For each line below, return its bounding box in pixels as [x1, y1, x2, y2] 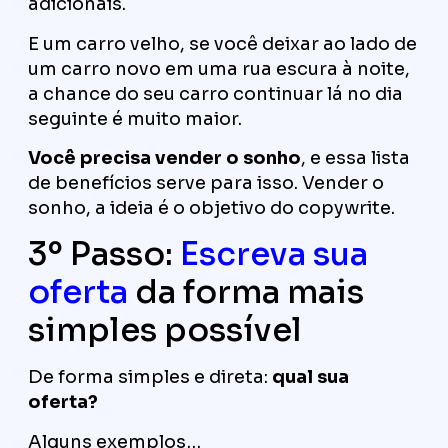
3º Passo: [28, 234, 180, 275]
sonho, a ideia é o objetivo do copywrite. [28, 196, 395, 219]
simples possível [28, 310, 302, 351]
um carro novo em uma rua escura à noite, [28, 57, 410, 80]
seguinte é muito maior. [28, 107, 242, 130]
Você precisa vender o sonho [28, 146, 301, 169]
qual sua [272, 366, 349, 389]
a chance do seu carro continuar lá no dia [28, 82, 403, 105]
